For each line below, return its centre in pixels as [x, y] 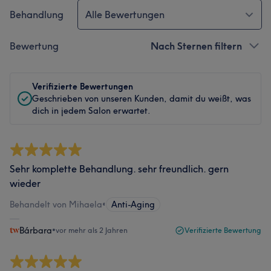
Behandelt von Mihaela [56, 204]
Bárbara [36, 230]
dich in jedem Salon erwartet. [91, 110]
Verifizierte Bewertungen [83, 86]
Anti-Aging [133, 204]
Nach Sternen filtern [196, 46]
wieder [25, 183]
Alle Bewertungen [125, 14]
